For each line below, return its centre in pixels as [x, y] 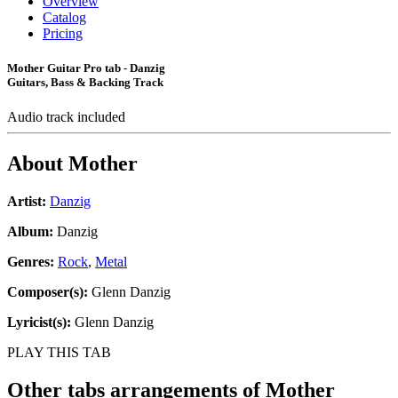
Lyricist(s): [39, 322]
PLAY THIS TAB [59, 353]
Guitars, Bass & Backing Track [85, 83]
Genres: [32, 262]
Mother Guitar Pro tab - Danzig [86, 68]
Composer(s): [48, 292]
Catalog [64, 17]
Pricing [63, 33]
